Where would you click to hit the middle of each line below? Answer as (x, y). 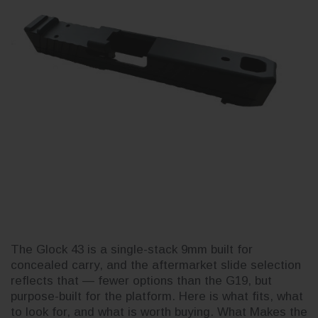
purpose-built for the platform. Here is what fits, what (157, 296)
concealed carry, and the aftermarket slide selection (156, 265)
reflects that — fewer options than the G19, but (141, 280)
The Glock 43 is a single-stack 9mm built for (132, 249)
